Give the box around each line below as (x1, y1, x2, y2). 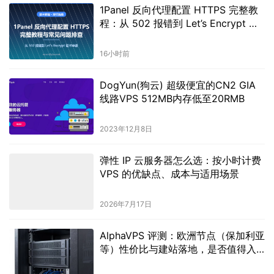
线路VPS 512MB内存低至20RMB (99, 92, 245, 105)
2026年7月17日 (99, 199, 152, 209)
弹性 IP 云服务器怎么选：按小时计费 (99, 154, 261, 166)
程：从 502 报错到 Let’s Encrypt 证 (99, 17, 259, 29)
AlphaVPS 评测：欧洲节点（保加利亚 (99, 229, 265, 242)
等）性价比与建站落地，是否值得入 (99, 242, 256, 255)
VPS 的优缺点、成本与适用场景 (99, 167, 239, 180)
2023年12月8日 (99, 124, 152, 133)
